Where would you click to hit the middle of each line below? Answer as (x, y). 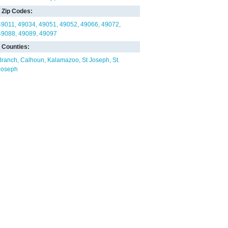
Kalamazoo (63, 60)
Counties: (16, 47)
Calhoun (32, 60)
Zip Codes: (17, 11)
